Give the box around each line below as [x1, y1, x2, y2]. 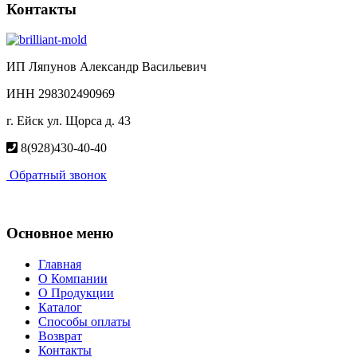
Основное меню [6, 225, 114, 242]
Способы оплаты [38, 314, 131, 328]
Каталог [38, 300, 82, 314]
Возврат [38, 328, 82, 343]
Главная [38, 257, 81, 271]
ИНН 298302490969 [6, 87, 115, 101]
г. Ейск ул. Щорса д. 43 [6, 114, 131, 128]
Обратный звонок [6, 168, 107, 182]
